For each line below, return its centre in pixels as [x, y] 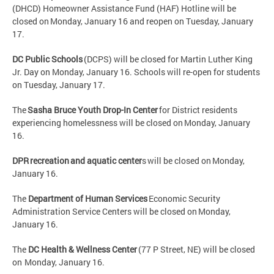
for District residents [198, 110]
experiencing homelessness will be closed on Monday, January [131, 123]
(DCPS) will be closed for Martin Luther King [168, 59]
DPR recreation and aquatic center [77, 161]
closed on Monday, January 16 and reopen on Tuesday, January [133, 21]
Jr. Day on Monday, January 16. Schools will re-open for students [136, 72]
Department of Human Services [88, 199]
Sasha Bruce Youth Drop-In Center [93, 110]
